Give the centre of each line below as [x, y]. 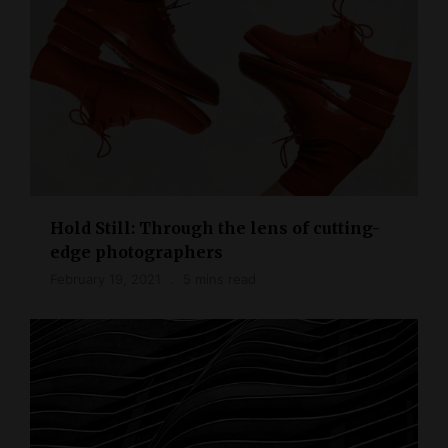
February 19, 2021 [105, 278]
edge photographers [136, 251]
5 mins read [219, 278]
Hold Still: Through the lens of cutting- [215, 227]
